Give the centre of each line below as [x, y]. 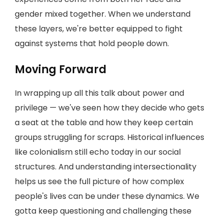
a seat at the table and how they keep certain [104, 123]
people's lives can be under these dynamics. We [107, 196]
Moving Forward [61, 69]
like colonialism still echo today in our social [98, 152]
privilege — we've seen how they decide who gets [110, 108]
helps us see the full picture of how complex [99, 181]
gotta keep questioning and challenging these [103, 211]
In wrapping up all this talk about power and [99, 93]
